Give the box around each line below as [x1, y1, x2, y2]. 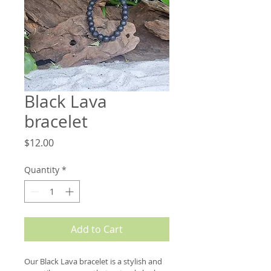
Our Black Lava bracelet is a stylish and [24, 255, 164, 267]
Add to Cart [71, 222, 123, 236]
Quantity [24, 163, 59, 175]
